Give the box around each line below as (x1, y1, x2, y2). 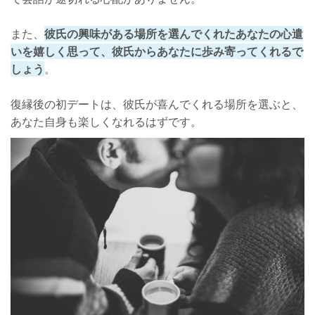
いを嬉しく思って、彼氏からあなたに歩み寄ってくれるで (11, 43, 303, 59)
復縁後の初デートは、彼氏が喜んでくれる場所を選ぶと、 (11, 96, 303, 112)
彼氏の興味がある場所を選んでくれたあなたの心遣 (44, 25, 303, 41)
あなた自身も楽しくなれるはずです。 (11, 113, 202, 129)
